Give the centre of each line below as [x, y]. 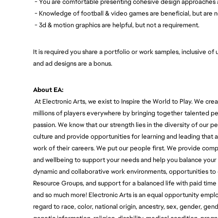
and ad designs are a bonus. [73, 63]
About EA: [48, 90]
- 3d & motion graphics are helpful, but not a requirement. [117, 25]
